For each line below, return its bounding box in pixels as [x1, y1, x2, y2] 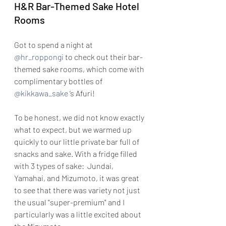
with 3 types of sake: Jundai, [14, 160, 115, 171]
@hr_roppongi [14, 51, 64, 62]
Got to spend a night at [14, 39, 94, 49]
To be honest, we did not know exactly [14, 112, 146, 122]
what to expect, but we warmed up [14, 124, 133, 134]
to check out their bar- [64, 51, 143, 62]
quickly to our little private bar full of [14, 136, 141, 146]
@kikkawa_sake [14, 88, 68, 98]
